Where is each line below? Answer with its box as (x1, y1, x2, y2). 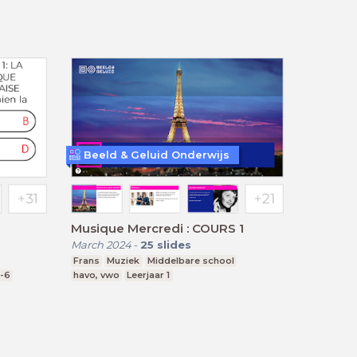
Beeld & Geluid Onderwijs (83, 147, 229, 161)
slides (156, 237, 191, 251)
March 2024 (70, 237, 131, 251)
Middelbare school (147, 254, 234, 266)
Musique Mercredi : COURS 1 (70, 220, 244, 236)
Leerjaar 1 (127, 269, 171, 280)
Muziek (107, 254, 140, 266)
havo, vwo (73, 269, 120, 280)
